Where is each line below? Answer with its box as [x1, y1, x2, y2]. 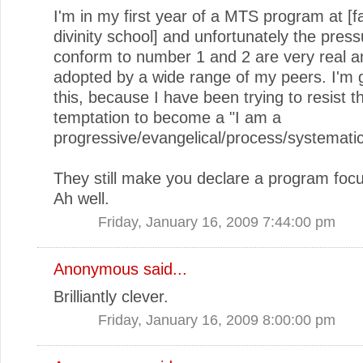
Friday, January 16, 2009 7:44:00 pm [98, 212, 335, 230]
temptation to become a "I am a [53, 108, 281, 126]
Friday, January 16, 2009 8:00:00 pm [98, 310, 335, 328]
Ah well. [53, 189, 109, 207]
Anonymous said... [53, 259, 187, 278]
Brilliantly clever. [53, 287, 169, 305]
